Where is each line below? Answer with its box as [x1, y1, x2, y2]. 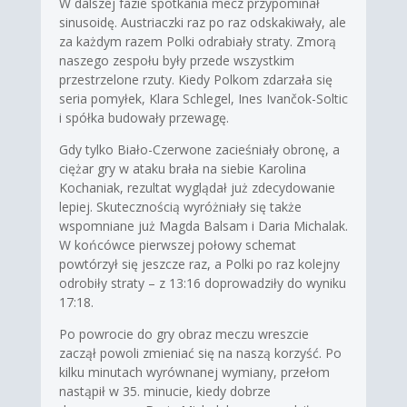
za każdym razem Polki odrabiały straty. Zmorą [58, 32, 336, 50]
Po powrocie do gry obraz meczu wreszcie [58, 324, 309, 342]
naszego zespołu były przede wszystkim [58, 51, 294, 69]
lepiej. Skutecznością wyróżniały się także [58, 197, 302, 215]
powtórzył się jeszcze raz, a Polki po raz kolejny [58, 254, 340, 273]
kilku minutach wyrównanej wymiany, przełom [58, 362, 330, 381]
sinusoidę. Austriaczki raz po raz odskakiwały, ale [58, 13, 346, 31]
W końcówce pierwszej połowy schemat [58, 235, 296, 253]
